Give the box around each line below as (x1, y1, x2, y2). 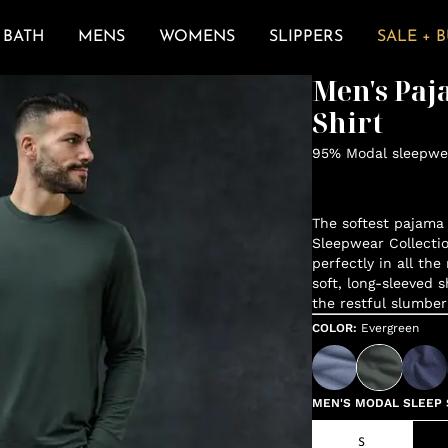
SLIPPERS (268, 29, 343, 46)
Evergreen (360, 321, 419, 335)
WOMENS (158, 29, 235, 46)
